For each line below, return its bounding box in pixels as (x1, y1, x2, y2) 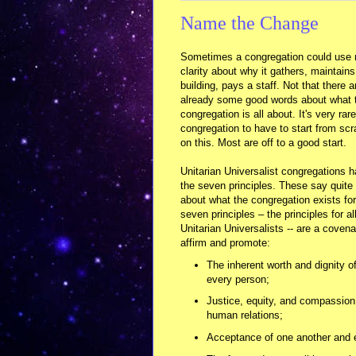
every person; (206, 273, 269, 285)
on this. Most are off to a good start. (180, 136, 346, 149)
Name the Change (180, 13, 319, 34)
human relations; (206, 309, 283, 322)
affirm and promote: (180, 236, 270, 249)
